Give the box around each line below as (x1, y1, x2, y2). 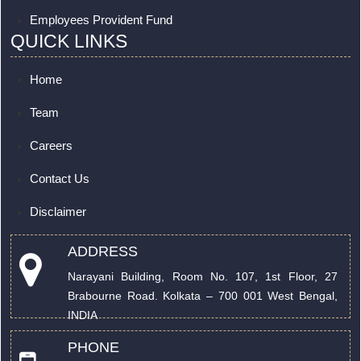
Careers (30, 139, 73, 152)
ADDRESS (68, 243, 138, 259)
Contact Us (30, 172, 89, 185)
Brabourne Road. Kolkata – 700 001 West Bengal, (68, 289, 338, 302)
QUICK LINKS (10, 31, 127, 52)
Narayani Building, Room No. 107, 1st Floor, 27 (68, 270, 338, 283)
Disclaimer (30, 205, 86, 218)
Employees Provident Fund (30, 13, 172, 27)
